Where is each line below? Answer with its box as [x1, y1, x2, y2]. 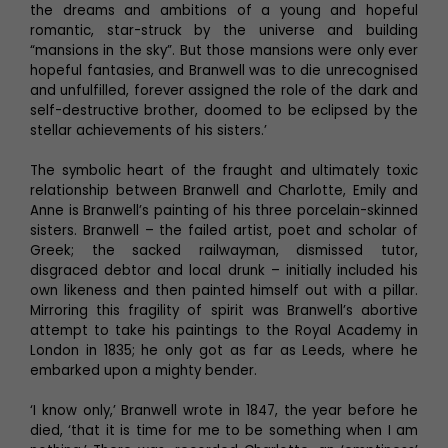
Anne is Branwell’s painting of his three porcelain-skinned [30, 200, 418, 220]
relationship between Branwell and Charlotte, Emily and [30, 180, 418, 200]
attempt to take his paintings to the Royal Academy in [30, 320, 418, 340]
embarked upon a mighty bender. [30, 360, 257, 380]
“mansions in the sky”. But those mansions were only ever [30, 40, 418, 60]
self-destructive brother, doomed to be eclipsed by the [30, 100, 418, 120]
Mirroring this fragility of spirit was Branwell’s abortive [30, 300, 418, 320]
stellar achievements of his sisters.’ [30, 120, 267, 140]
